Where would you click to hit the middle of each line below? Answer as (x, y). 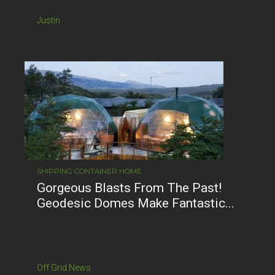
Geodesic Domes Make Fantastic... (136, 203)
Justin (48, 20)
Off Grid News (64, 267)
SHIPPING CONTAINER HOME (89, 171)
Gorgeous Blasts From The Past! (129, 188)
